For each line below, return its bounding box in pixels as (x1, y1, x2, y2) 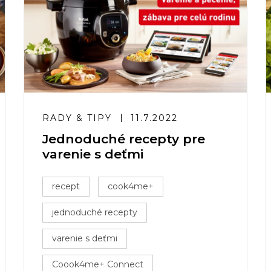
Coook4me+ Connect (52, 259, 143, 270)
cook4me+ (108, 181, 154, 192)
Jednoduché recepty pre (42, 131, 205, 146)
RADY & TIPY (42, 113, 112, 123)
